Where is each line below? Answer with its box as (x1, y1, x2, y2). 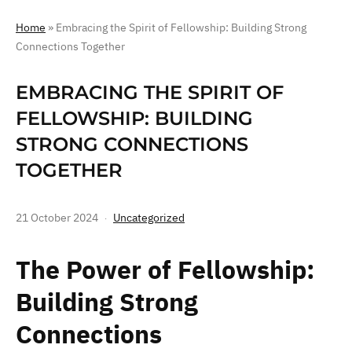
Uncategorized (113, 211, 185, 225)
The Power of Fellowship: (16, 253, 315, 286)
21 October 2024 (16, 211, 98, 225)
